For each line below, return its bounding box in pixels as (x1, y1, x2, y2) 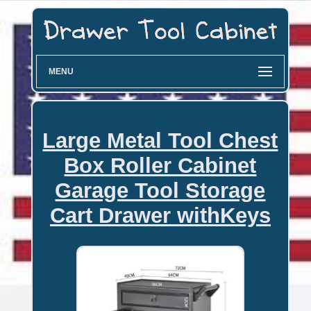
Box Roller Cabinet (64, 153, 257, 178)
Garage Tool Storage (55, 178, 266, 203)
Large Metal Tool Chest (42, 128, 278, 153)
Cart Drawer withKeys (49, 203, 271, 228)
